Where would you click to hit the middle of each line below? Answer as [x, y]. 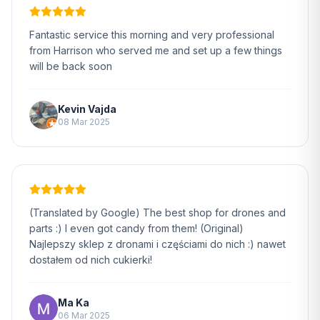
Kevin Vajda [87, 109]
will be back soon [71, 66]
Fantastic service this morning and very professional [152, 35]
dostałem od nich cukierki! [91, 260]
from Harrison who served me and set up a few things [156, 50]
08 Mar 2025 [84, 122]
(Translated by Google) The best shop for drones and [157, 212]
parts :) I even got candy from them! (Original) [136, 228]
